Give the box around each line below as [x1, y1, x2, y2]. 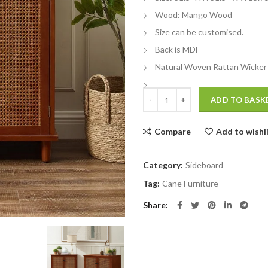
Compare [154, 126, 191, 136]
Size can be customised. [155, 27, 243, 37]
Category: [143, 160, 185, 170]
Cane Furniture [162, 178, 218, 188]
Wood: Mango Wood [155, 10, 232, 20]
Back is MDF [155, 44, 200, 54]
